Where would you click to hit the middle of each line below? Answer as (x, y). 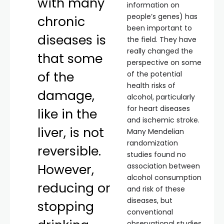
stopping (66, 207)
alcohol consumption (164, 177)
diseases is (72, 40)
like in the (67, 114)
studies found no (156, 154)
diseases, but (150, 200)
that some (70, 59)
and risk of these (156, 189)
